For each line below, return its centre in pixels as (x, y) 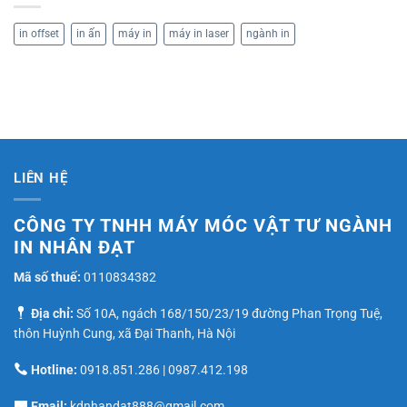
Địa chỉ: (50, 313)
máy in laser (199, 34)
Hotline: (52, 369)
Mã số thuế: (49, 277)
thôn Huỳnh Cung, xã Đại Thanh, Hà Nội (124, 333)
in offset (39, 34)
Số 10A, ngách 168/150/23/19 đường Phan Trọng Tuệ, (228, 313)
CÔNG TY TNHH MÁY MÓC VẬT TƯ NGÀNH (203, 225)
